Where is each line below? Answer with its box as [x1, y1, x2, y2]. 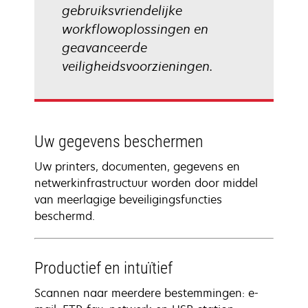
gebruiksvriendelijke [62, 2, 182, 19]
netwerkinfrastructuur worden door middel [34, 175, 258, 190]
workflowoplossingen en [62, 21, 208, 37]
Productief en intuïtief [34, 258, 173, 278]
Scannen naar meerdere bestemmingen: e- [34, 285, 258, 300]
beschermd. [34, 208, 95, 223]
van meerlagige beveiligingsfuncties [34, 192, 222, 207]
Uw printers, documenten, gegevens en [34, 159, 240, 174]
